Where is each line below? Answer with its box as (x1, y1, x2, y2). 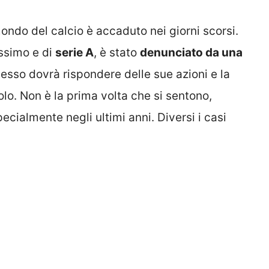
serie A (55, 46, 94, 60)
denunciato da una (140, 46, 243, 60)
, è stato (94, 46, 140, 60)
